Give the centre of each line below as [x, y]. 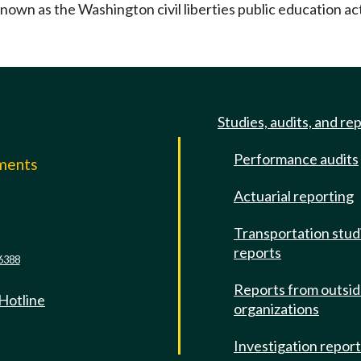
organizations [276, 309]
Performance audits [296, 159]
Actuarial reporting [294, 196]
